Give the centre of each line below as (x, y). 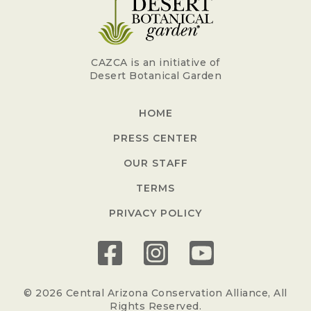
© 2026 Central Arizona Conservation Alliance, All (155, 293)
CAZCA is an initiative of (155, 63)
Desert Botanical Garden (155, 76)
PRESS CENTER (155, 138)
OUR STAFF (155, 163)
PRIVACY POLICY (155, 213)
